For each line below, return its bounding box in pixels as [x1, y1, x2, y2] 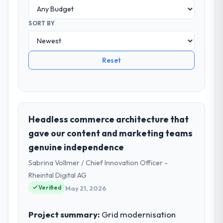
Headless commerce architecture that [28, 113, 189, 125]
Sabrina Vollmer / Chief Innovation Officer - [28, 158, 168, 167]
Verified [38, 183, 62, 191]
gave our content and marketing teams [28, 127, 193, 139]
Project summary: [28, 209, 101, 220]
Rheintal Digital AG [28, 170, 87, 180]
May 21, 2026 [65, 184, 107, 193]
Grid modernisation [100, 209, 176, 220]
